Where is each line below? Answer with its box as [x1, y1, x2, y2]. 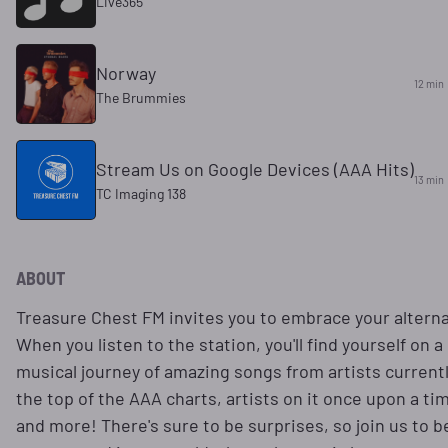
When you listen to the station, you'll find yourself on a [16, 332, 443, 355]
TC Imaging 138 [96, 184, 186, 202]
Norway [96, 61, 156, 84]
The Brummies [96, 88, 186, 106]
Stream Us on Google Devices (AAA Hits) [96, 157, 414, 180]
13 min [414, 173, 444, 187]
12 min [414, 77, 444, 91]
